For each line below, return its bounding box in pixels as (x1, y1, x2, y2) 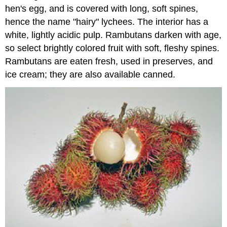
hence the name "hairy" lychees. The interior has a (5, 16, 209, 27)
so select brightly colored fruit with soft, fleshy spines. (5, 43, 220, 53)
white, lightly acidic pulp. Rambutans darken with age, (5, 29, 222, 40)
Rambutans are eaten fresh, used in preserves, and (5, 56, 213, 66)
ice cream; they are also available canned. (5, 69, 176, 80)
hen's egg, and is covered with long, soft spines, (5, 3, 199, 14)
